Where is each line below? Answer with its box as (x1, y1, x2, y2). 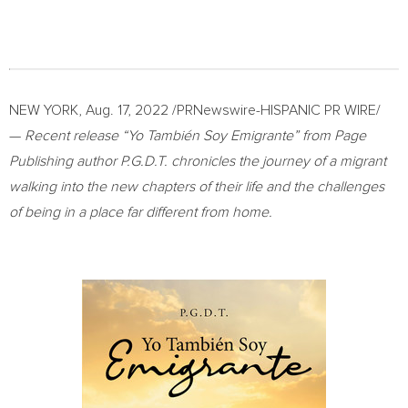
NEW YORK (9, 103, 78, 117)
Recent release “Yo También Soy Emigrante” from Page (25, 128, 366, 143)
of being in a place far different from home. (9, 205, 272, 219)
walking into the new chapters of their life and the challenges (9, 179, 384, 194)
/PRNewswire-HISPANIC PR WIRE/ (168, 103, 381, 117)
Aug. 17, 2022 (86, 103, 168, 117)
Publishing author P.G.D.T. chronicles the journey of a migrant (9, 154, 386, 168)
